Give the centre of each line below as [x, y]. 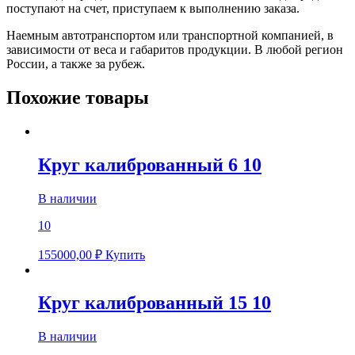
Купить [125, 254]
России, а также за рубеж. [76, 63]
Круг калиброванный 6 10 [150, 164]
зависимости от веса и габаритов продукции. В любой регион [175, 49]
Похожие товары [78, 97]
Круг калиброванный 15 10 [155, 303]
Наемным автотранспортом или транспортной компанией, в [170, 35]
